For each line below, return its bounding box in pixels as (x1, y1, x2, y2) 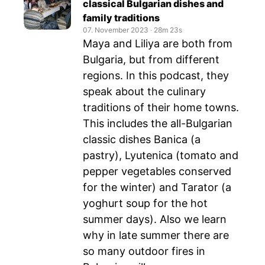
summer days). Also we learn (83, 213, 227, 225)
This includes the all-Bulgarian (83, 117, 232, 130)
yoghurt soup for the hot (83, 197, 208, 209)
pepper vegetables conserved (83, 165, 231, 177)
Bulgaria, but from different (83, 53, 219, 66)
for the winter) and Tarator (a (83, 181, 231, 193)
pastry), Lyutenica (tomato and (83, 149, 238, 161)
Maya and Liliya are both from (83, 37, 232, 50)
